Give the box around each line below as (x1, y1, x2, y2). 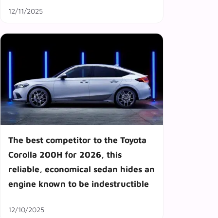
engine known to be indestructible (8, 178, 149, 189)
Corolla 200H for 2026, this (8, 149, 122, 160)
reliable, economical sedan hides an (8, 163, 155, 174)
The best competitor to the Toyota (8, 134, 146, 145)
